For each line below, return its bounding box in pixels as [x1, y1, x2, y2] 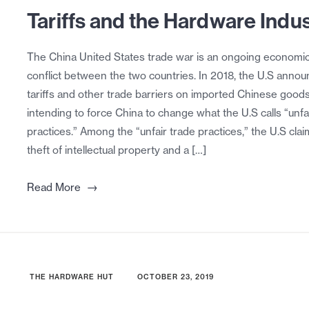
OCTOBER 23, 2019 [137, 272, 214, 282]
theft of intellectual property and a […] [26, 143, 206, 157]
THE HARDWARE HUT [29, 272, 114, 282]
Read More [26, 181, 81, 195]
